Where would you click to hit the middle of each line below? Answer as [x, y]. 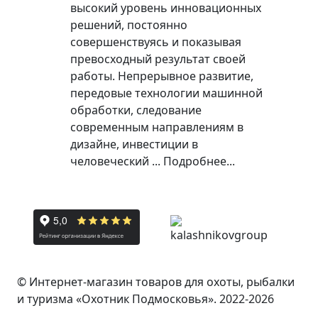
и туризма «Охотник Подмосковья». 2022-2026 [146, 299]
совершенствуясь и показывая [155, 42]
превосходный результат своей [158, 59]
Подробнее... [199, 161]
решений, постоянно [128, 25]
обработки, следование [136, 110]
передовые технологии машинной [166, 93]
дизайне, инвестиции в [134, 144]
